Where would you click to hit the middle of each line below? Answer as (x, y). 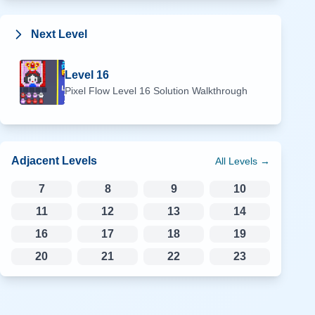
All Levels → (243, 161)
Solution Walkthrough (199, 91)
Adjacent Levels (54, 161)
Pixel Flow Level (102, 91)
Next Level (59, 34)
